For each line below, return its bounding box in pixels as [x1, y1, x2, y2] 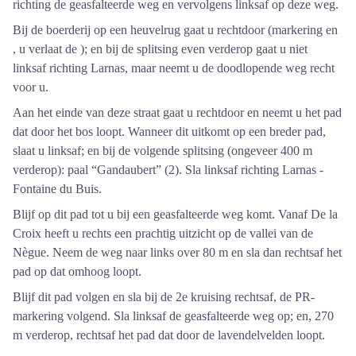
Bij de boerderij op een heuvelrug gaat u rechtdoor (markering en [13, 22, 338, 37]
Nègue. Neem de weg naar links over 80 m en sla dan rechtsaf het [13, 245, 342, 259]
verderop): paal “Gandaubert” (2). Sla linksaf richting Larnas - [13, 162, 323, 176]
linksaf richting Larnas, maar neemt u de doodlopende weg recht [13, 60, 335, 75]
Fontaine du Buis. [13, 181, 102, 195]
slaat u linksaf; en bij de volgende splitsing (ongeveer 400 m [13, 143, 312, 157]
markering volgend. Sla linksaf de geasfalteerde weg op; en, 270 [13, 308, 334, 323]
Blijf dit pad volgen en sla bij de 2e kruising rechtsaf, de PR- [13, 289, 315, 304]
